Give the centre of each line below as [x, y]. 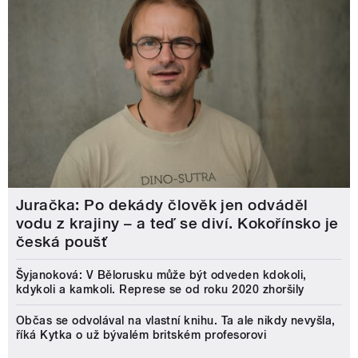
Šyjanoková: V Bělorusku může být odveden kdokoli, [161, 275]
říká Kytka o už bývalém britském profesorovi [141, 335]
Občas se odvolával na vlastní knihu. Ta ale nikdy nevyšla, [176, 321]
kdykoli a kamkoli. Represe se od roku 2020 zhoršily [160, 290]
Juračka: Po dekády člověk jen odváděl [162, 205]
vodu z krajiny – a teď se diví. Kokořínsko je [177, 224]
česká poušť [62, 242]
